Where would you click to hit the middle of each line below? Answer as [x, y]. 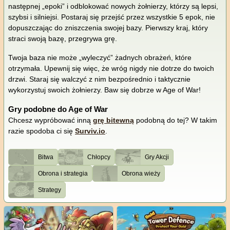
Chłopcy [99, 157]
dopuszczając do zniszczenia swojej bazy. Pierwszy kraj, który [108, 28]
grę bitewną [113, 120]
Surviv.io [90, 131]
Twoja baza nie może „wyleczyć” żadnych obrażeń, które [100, 58]
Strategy [49, 190]
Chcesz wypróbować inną [51, 120]
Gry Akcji [157, 157]
